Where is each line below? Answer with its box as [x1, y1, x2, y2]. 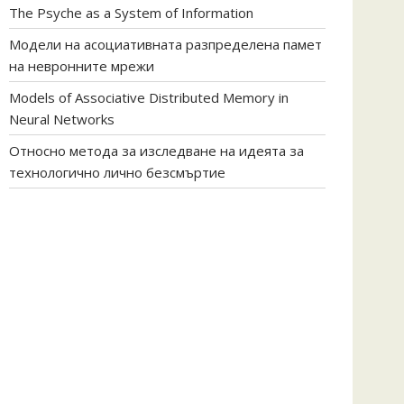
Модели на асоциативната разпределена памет [9, 34, 322, 53]
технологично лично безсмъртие [9, 162, 225, 181]
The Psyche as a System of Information [9, 3, 253, 22]
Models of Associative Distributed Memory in [9, 87, 289, 106]
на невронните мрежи [9, 56, 154, 75]
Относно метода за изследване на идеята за [9, 141, 304, 160]
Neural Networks [9, 109, 115, 128]
